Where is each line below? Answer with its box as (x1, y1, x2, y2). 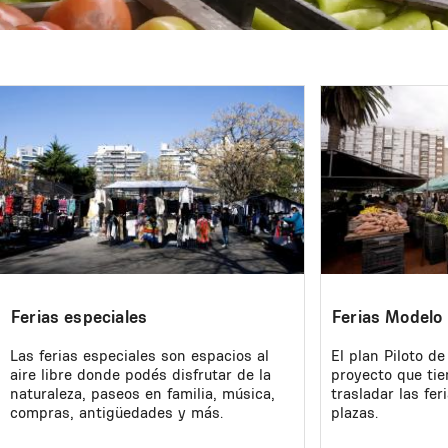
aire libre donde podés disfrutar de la (10, 364, 271, 384)
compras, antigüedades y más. (10, 402, 223, 422)
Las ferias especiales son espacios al (10, 345, 269, 365)
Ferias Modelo (332, 306, 443, 328)
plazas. (331, 402, 378, 422)
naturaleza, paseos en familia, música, (10, 383, 275, 403)
